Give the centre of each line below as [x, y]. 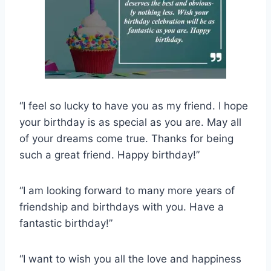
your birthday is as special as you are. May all [130, 122]
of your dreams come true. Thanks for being [126, 139]
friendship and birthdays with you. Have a [122, 207]
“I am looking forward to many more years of [127, 191]
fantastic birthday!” [66, 224]
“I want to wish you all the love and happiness [130, 259]
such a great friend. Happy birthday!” [109, 155]
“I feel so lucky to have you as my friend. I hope [134, 106]
